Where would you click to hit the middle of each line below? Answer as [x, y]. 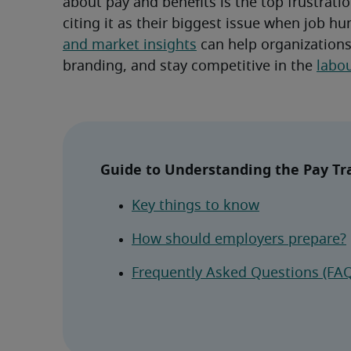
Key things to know [195, 206]
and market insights [130, 46]
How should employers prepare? [239, 240]
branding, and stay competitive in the [190, 67]
